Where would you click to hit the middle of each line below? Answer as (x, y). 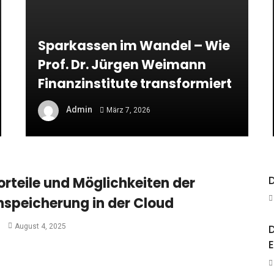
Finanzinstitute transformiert (135, 83)
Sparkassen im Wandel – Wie (134, 45)
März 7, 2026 (128, 110)
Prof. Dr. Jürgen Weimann (122, 64)
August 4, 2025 (40, 226)
